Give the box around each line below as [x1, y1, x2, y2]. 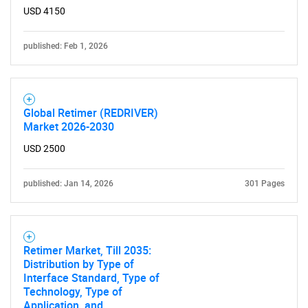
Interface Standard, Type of [23, 270, 159, 285]
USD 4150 [23, 5, 65, 16]
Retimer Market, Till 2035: [23, 243, 151, 258]
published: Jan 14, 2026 [23, 179, 113, 188]
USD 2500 [23, 143, 65, 154]
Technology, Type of [23, 284, 122, 299]
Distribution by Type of [23, 256, 134, 272]
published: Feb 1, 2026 [23, 41, 108, 51]
